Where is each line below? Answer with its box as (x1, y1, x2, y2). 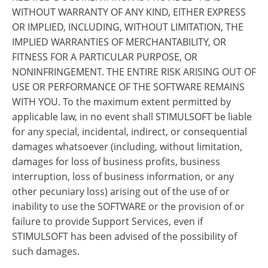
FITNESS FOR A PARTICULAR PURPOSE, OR (12, 50, 197, 63)
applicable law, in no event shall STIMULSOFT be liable (12, 110, 252, 123)
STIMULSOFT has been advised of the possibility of (12, 230, 237, 243)
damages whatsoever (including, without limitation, (12, 140, 242, 153)
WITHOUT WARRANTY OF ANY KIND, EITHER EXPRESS (12, 5, 246, 19)
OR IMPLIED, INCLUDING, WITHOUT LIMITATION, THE (12, 20, 243, 33)
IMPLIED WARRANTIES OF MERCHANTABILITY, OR (12, 35, 226, 48)
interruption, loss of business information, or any (12, 170, 234, 183)
